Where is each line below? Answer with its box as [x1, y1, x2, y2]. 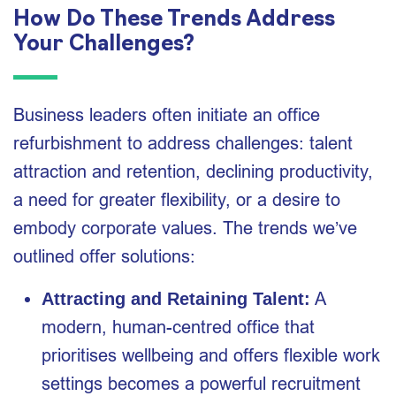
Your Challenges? [13, 34, 194, 56]
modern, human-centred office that [42, 316, 315, 337]
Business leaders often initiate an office [13, 104, 320, 125]
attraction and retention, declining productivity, [13, 161, 373, 181]
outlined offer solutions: [13, 246, 195, 266]
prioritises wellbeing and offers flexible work [42, 345, 380, 365]
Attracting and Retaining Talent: [42, 289, 310, 308]
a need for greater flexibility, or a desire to [13, 189, 340, 209]
